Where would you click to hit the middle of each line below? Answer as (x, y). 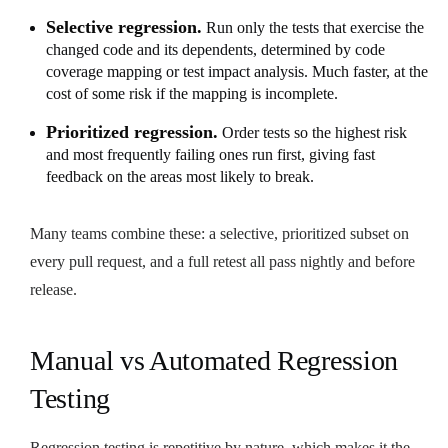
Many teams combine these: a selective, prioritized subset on (219, 233)
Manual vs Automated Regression (214, 360)
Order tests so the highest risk (312, 132)
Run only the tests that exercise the (313, 27)
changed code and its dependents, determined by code (215, 49)
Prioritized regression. (132, 131)
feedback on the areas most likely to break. (180, 176)
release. (53, 289)
